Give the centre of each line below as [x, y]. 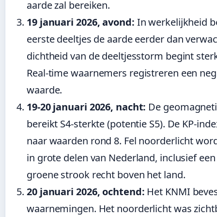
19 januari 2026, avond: [81, 22]
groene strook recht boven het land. [106, 175]
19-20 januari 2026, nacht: [86, 107]
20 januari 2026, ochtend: [86, 192]
